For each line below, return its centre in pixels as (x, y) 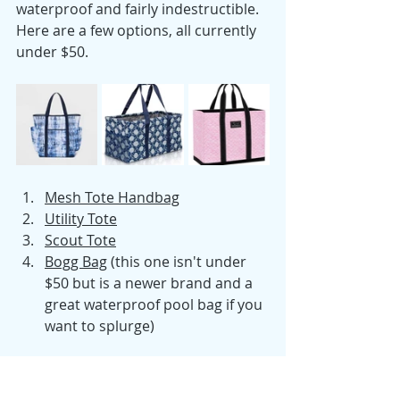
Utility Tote (81, 219)
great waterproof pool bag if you (155, 305)
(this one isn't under (179, 262)
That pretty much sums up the (120, 369)
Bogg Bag (76, 262)
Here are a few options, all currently (138, 31)
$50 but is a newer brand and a (150, 283)
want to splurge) (100, 326)
